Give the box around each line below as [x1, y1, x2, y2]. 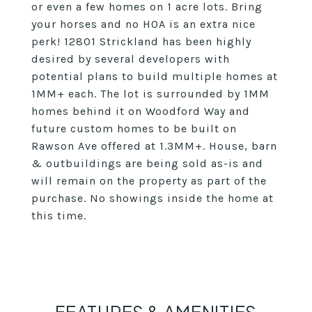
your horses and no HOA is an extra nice [31, 17, 256, 31]
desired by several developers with [31, 52, 230, 65]
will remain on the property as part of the [31, 174, 267, 187]
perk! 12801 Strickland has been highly [31, 35, 251, 48]
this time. [31, 209, 86, 222]
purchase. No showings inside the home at [31, 192, 274, 205]
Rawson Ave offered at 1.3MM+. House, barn [31, 139, 277, 153]
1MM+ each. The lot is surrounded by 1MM [31, 87, 270, 100]
